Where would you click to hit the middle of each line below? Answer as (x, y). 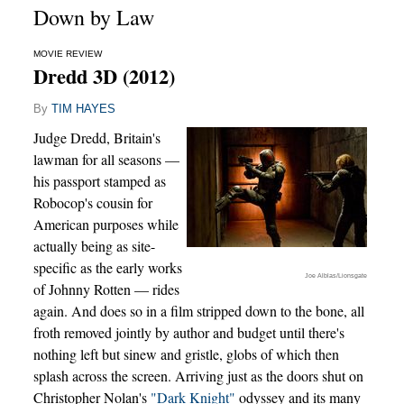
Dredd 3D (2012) (104, 77)
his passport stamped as (99, 181)
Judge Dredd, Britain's (96, 138)
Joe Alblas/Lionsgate (335, 276)
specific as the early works (107, 268)
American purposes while (106, 225)
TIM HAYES (83, 109)
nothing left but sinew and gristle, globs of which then (186, 354)
